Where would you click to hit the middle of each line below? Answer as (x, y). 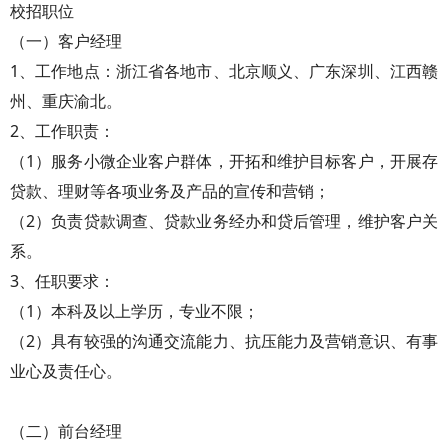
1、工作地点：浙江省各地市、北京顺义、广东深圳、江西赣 (224, 71)
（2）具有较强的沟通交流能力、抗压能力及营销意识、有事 (224, 341)
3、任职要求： (62, 281)
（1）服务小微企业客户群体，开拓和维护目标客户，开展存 (224, 161)
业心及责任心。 (66, 371)
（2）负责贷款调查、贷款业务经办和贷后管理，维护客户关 (224, 221)
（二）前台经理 (66, 431)
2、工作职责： (62, 131)
